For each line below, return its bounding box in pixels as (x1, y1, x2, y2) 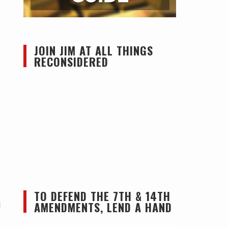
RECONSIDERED (34, 53, 108, 70)
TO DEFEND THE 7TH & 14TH (34, 188, 170, 204)
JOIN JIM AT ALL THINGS (34, 42, 153, 59)
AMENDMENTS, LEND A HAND (34, 199, 172, 215)
